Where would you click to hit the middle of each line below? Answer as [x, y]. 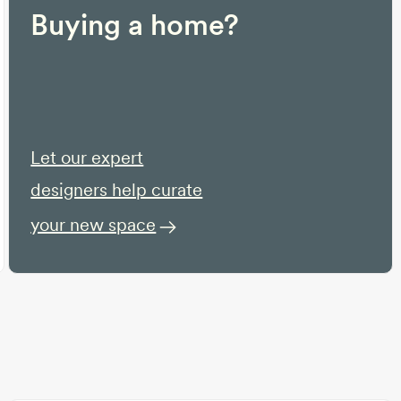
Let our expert [87, 158]
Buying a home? [135, 25]
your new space [94, 225]
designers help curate [117, 190]
